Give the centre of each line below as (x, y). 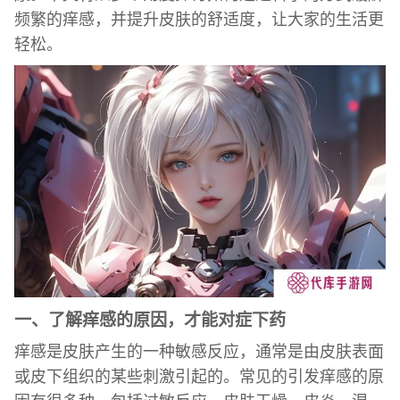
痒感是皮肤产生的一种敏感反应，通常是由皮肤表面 (199, 351)
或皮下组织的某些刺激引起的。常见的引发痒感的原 (199, 376)
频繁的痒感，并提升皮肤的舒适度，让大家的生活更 (199, 19)
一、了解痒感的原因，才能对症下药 (150, 320)
